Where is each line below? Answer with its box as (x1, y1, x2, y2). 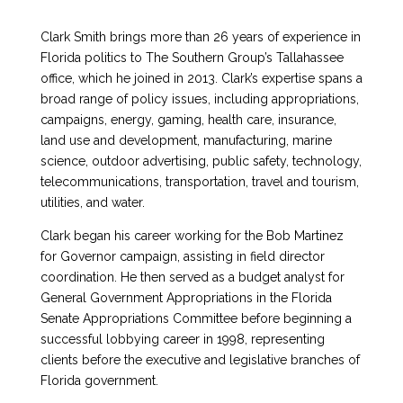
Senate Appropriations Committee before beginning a (40, 311, 352, 326)
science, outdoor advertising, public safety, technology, (40, 154, 362, 168)
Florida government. (40, 373, 158, 388)
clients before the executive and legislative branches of (40, 353, 360, 367)
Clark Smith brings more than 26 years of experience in (40, 30, 361, 44)
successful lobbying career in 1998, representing (40, 332, 325, 346)
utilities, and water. (40, 195, 145, 210)
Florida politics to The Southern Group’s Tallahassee (40, 50, 344, 65)
